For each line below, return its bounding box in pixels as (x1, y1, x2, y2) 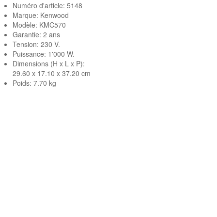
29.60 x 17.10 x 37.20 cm (13, 68, 91, 78)
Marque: (13, 10, 40, 20)
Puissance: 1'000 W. (13, 49, 75, 59)
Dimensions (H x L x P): (13, 59, 85, 68)
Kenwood (40, 10, 69, 20)
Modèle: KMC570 (13, 20, 66, 30)
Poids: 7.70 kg (13, 78, 56, 88)
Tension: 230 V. (13, 39, 60, 49)
